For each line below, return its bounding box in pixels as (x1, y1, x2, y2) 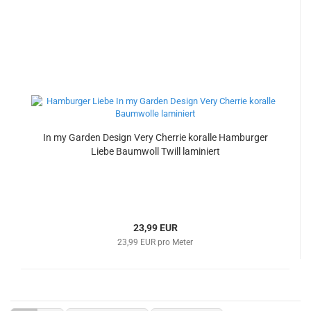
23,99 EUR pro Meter (117, 237, 193, 247)
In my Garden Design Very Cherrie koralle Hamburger (42, 132, 268, 143)
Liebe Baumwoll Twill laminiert (90, 146, 220, 157)
